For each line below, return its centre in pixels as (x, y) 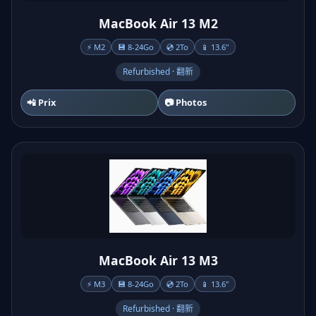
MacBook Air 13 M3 (158, 260)
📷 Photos (186, 102)
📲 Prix (41, 102)
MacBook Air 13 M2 (158, 23)
